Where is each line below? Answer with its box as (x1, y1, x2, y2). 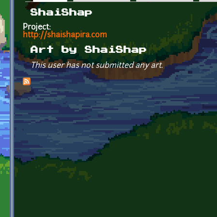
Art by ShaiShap (31, 46, 147, 54)
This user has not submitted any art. (31, 62, 163, 70)
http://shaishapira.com (23, 31, 107, 39)
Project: (23, 23, 53, 31)
